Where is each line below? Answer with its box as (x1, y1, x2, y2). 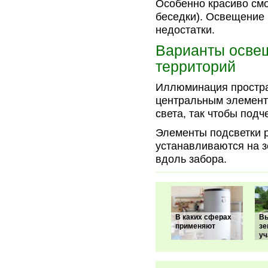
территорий (156, 58, 236, 75)
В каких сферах (175, 213, 232, 221)
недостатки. (156, 24, 215, 36)
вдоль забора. (156, 153, 227, 165)
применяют (175, 222, 215, 230)
